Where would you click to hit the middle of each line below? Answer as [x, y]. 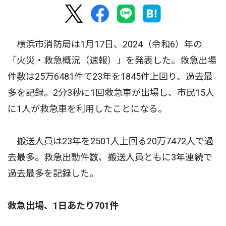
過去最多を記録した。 [53, 173]
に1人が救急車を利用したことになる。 [87, 108]
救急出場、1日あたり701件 [63, 205]
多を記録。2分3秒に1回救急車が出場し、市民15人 [111, 92]
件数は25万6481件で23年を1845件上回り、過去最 [110, 76]
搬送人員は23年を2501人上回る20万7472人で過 [110, 141]
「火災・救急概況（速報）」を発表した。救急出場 [112, 60]
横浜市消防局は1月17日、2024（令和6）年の [105, 44]
